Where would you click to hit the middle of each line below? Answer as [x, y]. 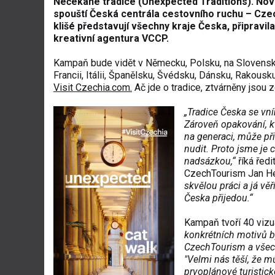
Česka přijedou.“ [219, 198]
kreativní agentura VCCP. [116, 38]
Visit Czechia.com [92, 87]
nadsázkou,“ [210, 161]
